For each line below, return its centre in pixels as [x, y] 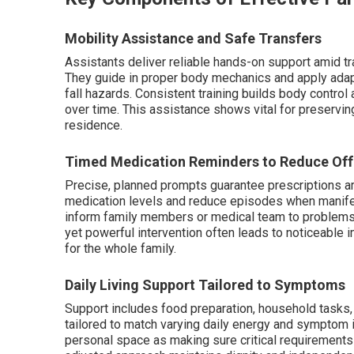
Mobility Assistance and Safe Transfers [193, 38]
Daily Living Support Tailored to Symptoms [205, 285]
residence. [94, 125]
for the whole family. [121, 249]
